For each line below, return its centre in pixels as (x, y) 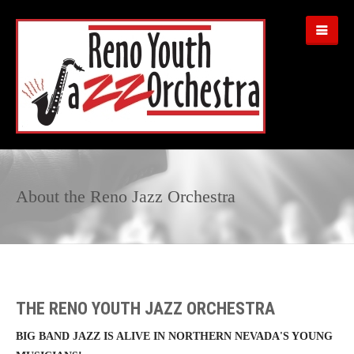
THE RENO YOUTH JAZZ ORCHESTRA (145, 309)
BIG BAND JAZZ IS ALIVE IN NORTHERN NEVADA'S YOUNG (174, 336)
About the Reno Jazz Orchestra (126, 196)
